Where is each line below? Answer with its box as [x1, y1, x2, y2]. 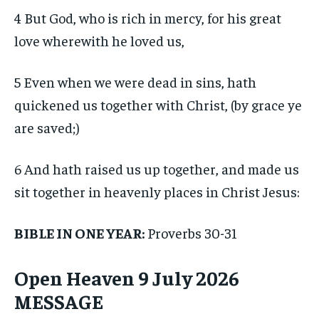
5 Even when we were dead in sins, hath [14, 73, 256, 91]
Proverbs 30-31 [145, 224, 237, 242]
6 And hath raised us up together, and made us [14, 159, 299, 178]
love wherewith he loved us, [14, 31, 184, 50]
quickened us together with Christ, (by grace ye [14, 95, 302, 114]
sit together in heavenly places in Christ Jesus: [14, 182, 300, 201]
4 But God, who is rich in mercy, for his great [14, 9, 281, 27]
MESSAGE [14, 288, 103, 314]
